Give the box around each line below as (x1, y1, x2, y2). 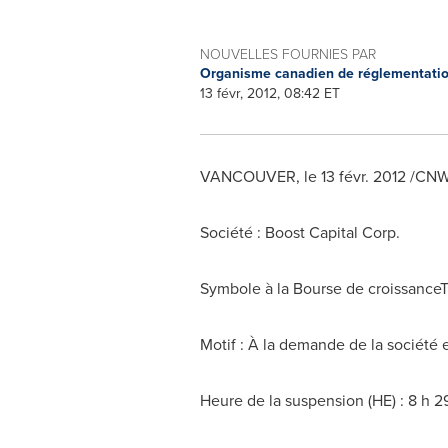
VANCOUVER (199, 165, 296, 188)
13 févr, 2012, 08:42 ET (199, 83, 340, 104)
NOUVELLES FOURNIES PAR (199, 44, 376, 63)
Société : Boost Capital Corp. (199, 221, 400, 244)
